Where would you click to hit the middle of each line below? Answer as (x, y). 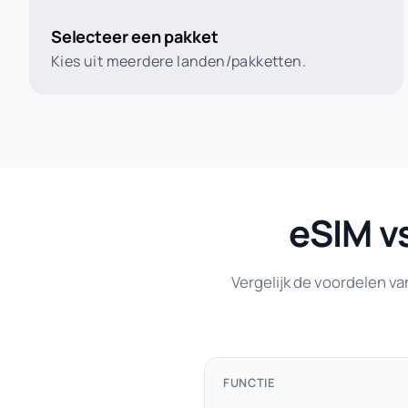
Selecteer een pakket (135, 36)
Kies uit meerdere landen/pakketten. (178, 61)
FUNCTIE (249, 382)
